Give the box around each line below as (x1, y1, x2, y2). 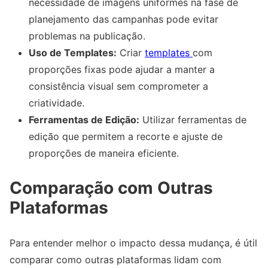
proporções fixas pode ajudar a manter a (29, 63, 215, 76)
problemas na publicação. (29, 30, 145, 42)
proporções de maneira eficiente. (29, 147, 179, 160)
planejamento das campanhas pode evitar (29, 13, 218, 26)
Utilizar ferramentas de (139, 114, 246, 126)
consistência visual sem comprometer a (29, 80, 208, 93)
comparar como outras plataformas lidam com (10, 254, 221, 266)
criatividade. (29, 97, 84, 109)
